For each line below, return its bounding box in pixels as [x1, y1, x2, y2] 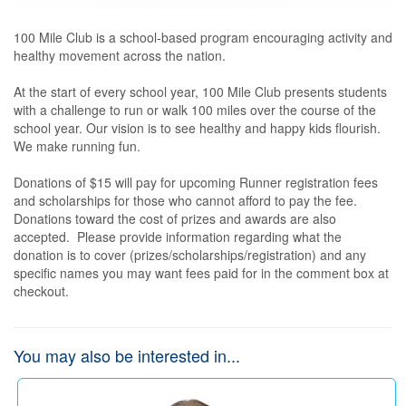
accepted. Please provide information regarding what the [14, 227, 342, 246]
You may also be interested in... [14, 343, 240, 367]
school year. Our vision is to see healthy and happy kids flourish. [14, 119, 381, 137]
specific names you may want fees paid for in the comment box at [14, 264, 389, 282]
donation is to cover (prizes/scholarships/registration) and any [14, 246, 366, 264]
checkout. [14, 282, 69, 300]
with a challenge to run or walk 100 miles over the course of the [14, 101, 376, 119]
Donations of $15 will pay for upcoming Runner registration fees [14, 173, 378, 191]
